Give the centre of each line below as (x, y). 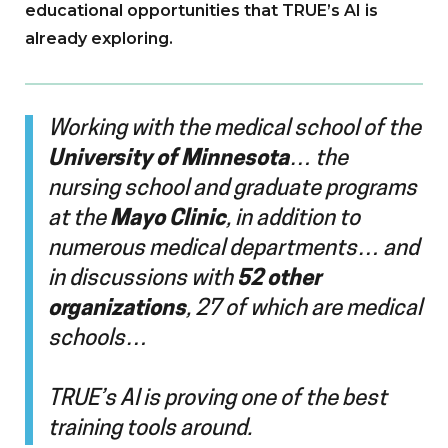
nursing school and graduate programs (232, 190)
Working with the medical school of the (234, 130)
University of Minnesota (168, 160)
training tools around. (150, 430)
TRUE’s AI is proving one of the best (217, 400)
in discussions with (142, 280)
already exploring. (99, 39)
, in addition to (293, 220)
